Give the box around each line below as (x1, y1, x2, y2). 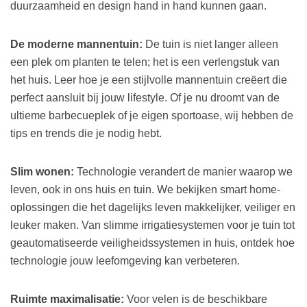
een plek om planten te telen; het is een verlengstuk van (10, 56, 280, 69)
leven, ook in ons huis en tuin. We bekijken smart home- (10, 184, 280, 196)
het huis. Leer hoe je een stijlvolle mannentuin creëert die (10, 74, 287, 86)
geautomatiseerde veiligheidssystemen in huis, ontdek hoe (10, 237, 295, 249)
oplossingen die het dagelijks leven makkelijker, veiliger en (10, 201, 295, 214)
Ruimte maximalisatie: (10, 293, 127, 306)
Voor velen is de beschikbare (127, 293, 267, 306)
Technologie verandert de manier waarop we (74, 166, 293, 178)
